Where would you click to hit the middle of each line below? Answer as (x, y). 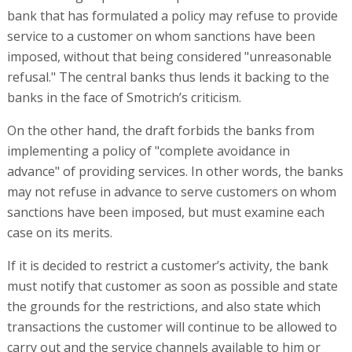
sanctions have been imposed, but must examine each (165, 213)
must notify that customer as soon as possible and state (172, 286)
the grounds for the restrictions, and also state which (163, 307)
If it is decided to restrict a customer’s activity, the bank (167, 266)
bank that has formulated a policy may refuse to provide (172, 16)
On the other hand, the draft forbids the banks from (160, 131)
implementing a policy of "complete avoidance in (148, 151)
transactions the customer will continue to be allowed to (172, 327)
